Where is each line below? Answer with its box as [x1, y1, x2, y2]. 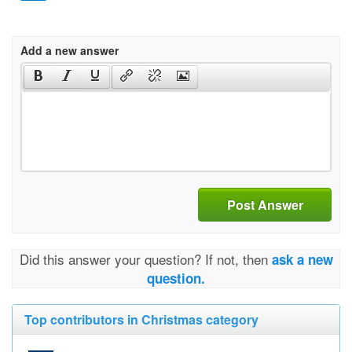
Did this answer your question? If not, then [19, 249, 272, 269]
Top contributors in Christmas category [24, 310, 258, 329]
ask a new [271, 250, 333, 269]
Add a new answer [20, 42, 119, 59]
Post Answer [226, 195, 303, 214]
